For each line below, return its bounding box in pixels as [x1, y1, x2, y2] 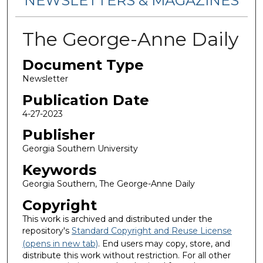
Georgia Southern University [22, 143, 138, 154]
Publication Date [22, 91, 149, 109]
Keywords [22, 161, 96, 178]
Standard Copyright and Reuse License [71, 225, 232, 236]
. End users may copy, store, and [97, 238, 230, 249]
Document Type [22, 56, 144, 73]
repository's [22, 225, 72, 236]
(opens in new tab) [22, 238, 98, 249]
